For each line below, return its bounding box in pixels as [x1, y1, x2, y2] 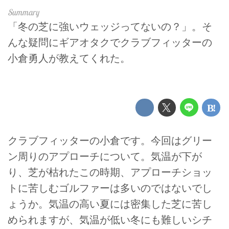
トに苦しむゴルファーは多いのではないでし [8, 182, 212, 194]
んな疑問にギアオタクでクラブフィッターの [8, 36, 212, 48]
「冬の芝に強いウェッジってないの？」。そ [8, 20, 212, 32]
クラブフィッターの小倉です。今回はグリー [8, 134, 212, 146]
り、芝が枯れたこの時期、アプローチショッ [8, 166, 212, 178]
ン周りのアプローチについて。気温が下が [8, 150, 202, 162]
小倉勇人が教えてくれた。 [8, 52, 130, 64]
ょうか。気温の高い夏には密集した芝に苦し [8, 198, 212, 210]
